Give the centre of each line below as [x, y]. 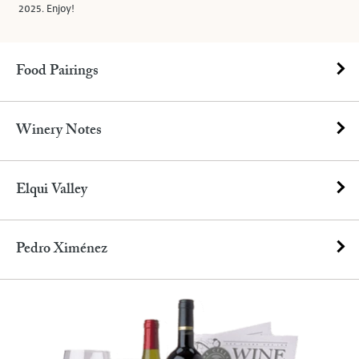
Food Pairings [57, 71]
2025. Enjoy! [46, 9]
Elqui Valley [52, 190]
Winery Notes [59, 131]
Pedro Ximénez [62, 249]
